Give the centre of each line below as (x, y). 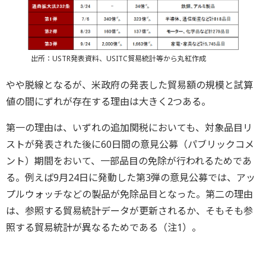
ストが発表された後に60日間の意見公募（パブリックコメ (130, 144)
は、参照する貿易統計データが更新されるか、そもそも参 (129, 210)
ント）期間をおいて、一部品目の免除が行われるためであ (129, 161)
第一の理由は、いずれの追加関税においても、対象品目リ (129, 127)
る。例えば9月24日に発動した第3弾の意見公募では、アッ (131, 177)
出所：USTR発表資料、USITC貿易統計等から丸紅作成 (118, 58)
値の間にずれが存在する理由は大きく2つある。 (108, 101)
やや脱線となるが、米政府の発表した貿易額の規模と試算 (129, 85)
